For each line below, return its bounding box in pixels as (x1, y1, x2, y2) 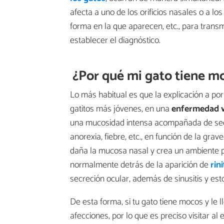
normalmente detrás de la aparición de (70, 157, 210, 173)
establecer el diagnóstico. (70, 33, 160, 48)
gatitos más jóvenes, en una (70, 101, 169, 117)
